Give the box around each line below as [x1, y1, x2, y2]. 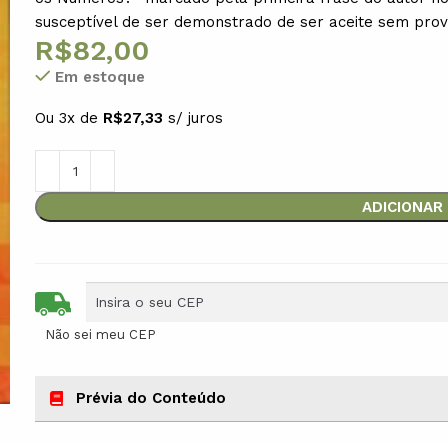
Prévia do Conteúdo [76, 388, 227, 407]
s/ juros [168, 108, 224, 127]
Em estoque [55, 67, 146, 86]
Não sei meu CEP [45, 326, 157, 342]
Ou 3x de [35, 108, 104, 127]
